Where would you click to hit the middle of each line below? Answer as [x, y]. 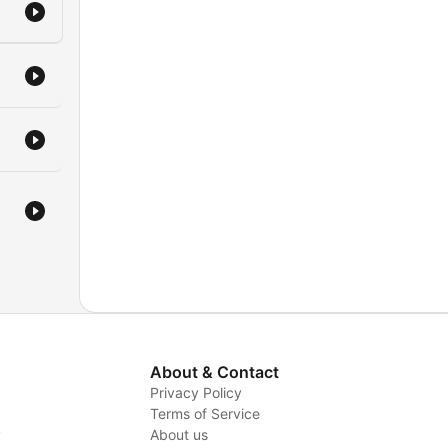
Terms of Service [204, 413]
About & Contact [214, 372]
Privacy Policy [195, 392]
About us [178, 434]
